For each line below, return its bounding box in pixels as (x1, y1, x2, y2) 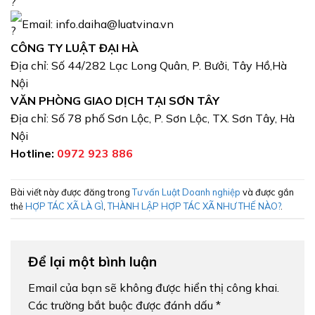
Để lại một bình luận (28, 253, 160, 271)
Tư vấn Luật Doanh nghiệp (132, 186, 240, 198)
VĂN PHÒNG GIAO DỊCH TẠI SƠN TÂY (11, 94, 219, 108)
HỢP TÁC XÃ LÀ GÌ (25, 200, 103, 212)
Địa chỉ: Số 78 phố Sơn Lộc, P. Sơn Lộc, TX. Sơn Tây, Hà (11, 111, 295, 126)
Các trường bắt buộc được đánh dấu (28, 297, 216, 312)
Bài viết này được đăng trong (11, 186, 132, 198)
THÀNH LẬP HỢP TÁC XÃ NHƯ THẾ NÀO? (108, 200, 281, 212)
